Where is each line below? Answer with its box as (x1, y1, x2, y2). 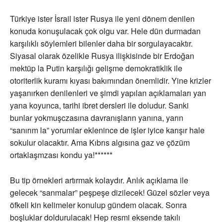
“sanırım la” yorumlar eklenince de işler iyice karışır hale (10, 124, 205, 136)
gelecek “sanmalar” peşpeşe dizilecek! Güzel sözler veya (10, 187, 210, 199)
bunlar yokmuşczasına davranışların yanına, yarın (10, 112, 183, 124)
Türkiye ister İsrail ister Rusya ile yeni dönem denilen (10, 13, 195, 25)
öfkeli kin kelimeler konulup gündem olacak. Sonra (10, 199, 187, 211)
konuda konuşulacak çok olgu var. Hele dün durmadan (10, 25, 201, 37)
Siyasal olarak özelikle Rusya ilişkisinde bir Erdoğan (10, 50, 194, 62)
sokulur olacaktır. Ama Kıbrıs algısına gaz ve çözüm (10, 137, 190, 149)
